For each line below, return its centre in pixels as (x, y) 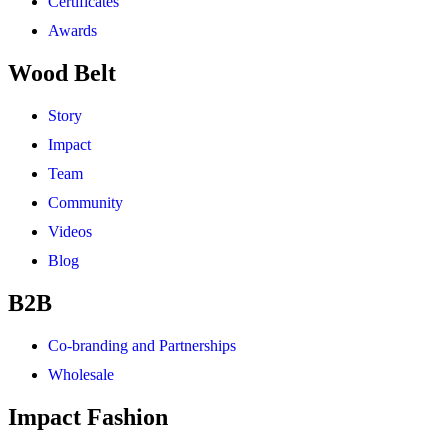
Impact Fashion (88, 417)
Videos (70, 232)
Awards (72, 31)
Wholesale (81, 375)
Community (85, 203)
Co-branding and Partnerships (142, 346)
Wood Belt (62, 73)
